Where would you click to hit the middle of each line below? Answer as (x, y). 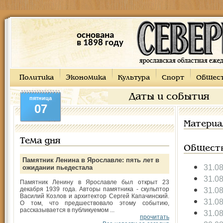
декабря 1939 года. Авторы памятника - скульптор (95, 189)
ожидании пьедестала (57, 167)
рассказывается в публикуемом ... (67, 210)
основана (95, 36)
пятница (41, 98)
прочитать (155, 217)
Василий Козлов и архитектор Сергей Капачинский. (95, 196)
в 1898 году (100, 43)
